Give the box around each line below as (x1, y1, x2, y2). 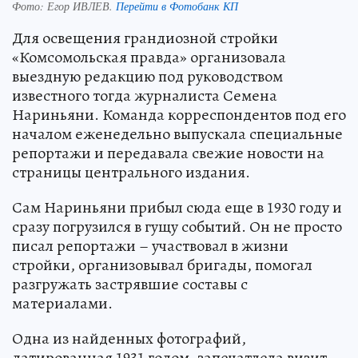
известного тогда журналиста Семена (12, 84, 277, 106)
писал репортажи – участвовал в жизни (12, 234, 288, 257)
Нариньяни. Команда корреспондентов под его (12, 103, 346, 125)
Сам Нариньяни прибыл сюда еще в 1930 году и (12, 196, 342, 218)
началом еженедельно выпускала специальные (12, 122, 343, 145)
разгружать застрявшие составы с (12, 272, 248, 295)
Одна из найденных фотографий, (12, 327, 246, 349)
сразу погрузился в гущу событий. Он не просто (12, 215, 342, 237)
